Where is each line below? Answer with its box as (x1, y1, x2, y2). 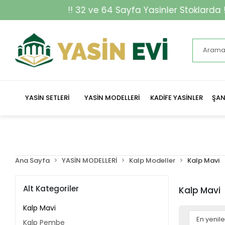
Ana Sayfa (15, 156, 50, 165)
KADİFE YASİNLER (150, 93, 203, 102)
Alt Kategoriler (23, 183, 79, 194)
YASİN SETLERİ (25, 93, 70, 102)
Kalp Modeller (129, 156, 176, 165)
